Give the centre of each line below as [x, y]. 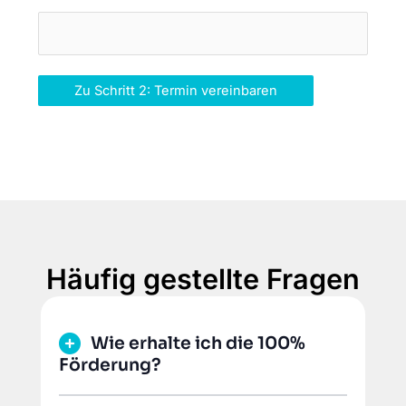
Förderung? [110, 365]
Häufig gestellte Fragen [203, 279]
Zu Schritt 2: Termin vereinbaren [176, 90]
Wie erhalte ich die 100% [198, 343]
